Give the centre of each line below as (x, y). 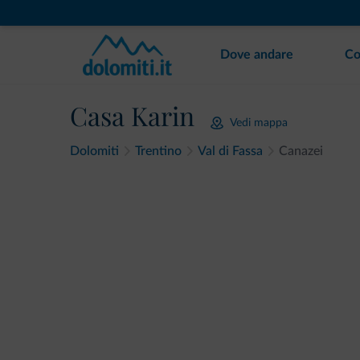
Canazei (301, 151)
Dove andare (257, 55)
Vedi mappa (259, 123)
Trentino (158, 151)
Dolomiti (94, 151)
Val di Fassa (230, 151)
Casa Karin (132, 115)
